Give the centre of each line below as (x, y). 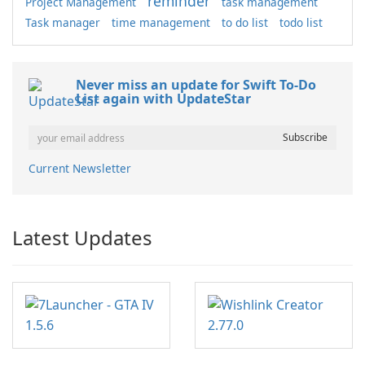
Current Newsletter (80, 168)
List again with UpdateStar (163, 99)
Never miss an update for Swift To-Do (196, 85)
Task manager (63, 22)
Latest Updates (82, 237)
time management (161, 22)
